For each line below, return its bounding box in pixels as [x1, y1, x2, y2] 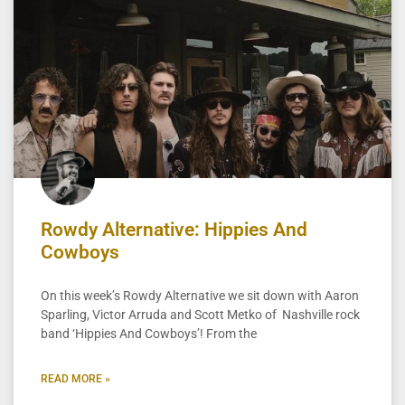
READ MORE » [41, 372, 110, 385]
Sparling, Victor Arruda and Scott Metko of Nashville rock [41, 306, 360, 322]
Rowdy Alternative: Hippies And [41, 218, 307, 240]
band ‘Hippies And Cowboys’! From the [41, 325, 257, 341]
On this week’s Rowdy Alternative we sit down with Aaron [41, 287, 359, 303]
